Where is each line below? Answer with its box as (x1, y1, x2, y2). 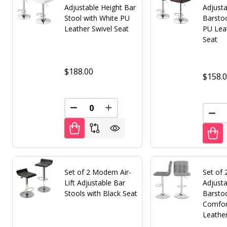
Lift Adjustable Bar (64, 177, 126, 187)
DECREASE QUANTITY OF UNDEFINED (73, 106, 214, 118)
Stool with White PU (64, 13, 130, 23)
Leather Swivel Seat (64, 24, 129, 34)
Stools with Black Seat (64, 188, 138, 198)
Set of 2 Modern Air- (64, 167, 132, 177)
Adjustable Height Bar (64, 3, 136, 13)
